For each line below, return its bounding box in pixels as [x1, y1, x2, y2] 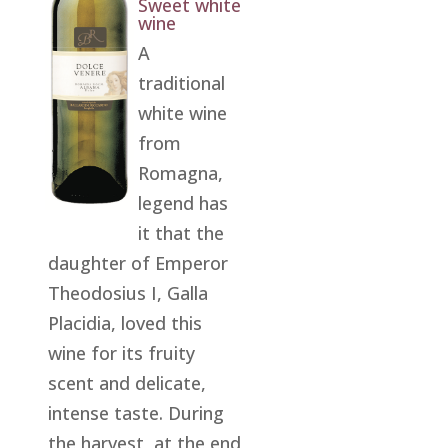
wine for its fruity [48, 340, 196, 365]
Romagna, [137, 160, 223, 185]
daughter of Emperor [48, 250, 229, 275]
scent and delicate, [48, 370, 207, 395]
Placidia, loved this [48, 310, 203, 335]
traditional [137, 70, 225, 95]
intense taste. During [48, 400, 225, 425]
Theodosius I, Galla [48, 280, 209, 305]
